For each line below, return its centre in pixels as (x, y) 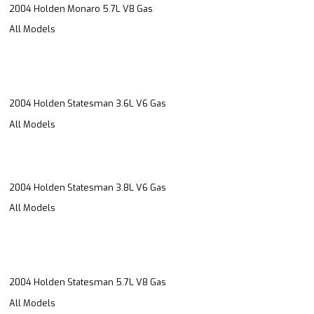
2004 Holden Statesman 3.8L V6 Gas (88, 187)
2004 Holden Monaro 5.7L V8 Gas (81, 8)
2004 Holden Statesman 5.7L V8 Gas (88, 282)
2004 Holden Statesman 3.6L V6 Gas (88, 104)
